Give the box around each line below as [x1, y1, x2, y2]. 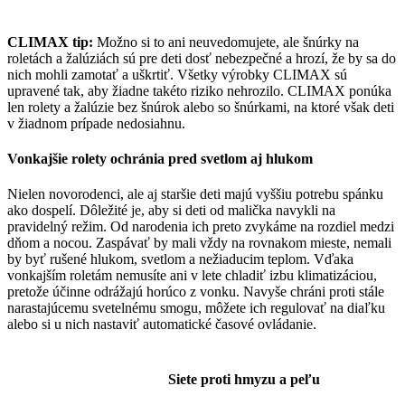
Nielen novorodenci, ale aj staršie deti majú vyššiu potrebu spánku [7, 186, 383, 202]
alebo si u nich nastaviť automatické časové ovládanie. [7, 316, 316, 333]
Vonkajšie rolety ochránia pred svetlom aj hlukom [7, 151, 313, 167]
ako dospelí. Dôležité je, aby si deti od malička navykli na [7, 202, 335, 219]
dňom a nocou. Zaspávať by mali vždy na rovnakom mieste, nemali [7, 235, 391, 251]
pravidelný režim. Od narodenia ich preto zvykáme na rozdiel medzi [7, 219, 394, 235]
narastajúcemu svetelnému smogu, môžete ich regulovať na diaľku [7, 300, 385, 316]
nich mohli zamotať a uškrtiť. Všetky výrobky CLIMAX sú [7, 66, 347, 82]
